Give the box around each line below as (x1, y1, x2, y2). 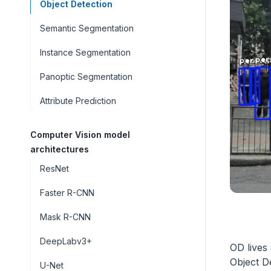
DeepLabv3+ (40, 236, 92, 246)
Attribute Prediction (40, 96, 116, 106)
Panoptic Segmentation (40, 71, 132, 82)
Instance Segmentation (40, 47, 131, 57)
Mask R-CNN (40, 212, 91, 222)
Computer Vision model (30, 129, 130, 140)
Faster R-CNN (40, 188, 94, 198)
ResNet (40, 163, 69, 174)
